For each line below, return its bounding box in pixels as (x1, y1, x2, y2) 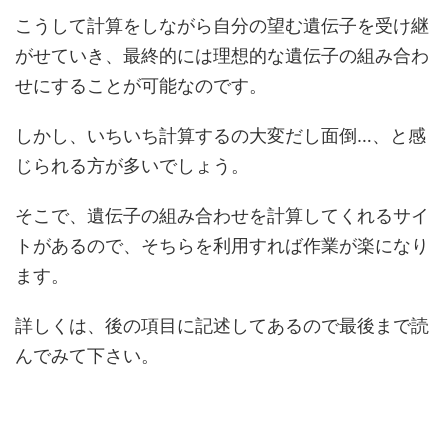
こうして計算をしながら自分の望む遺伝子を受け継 (15, 15, 429, 36)
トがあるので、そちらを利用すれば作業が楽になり (15, 235, 429, 256)
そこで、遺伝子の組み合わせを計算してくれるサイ (15, 205, 429, 226)
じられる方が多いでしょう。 (15, 155, 249, 176)
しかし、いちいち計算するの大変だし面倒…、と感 (15, 125, 426, 146)
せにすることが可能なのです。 (15, 75, 267, 96)
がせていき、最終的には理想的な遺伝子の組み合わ (15, 45, 429, 66)
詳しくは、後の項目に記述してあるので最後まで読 (15, 315, 429, 336)
